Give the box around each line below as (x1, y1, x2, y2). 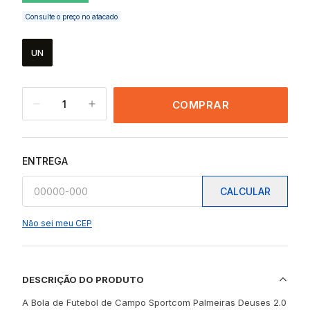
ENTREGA (22, 155, 68, 167)
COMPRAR (172, 98, 230, 111)
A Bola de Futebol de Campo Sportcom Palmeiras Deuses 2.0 (22, 297, 286, 308)
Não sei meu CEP (22, 218, 92, 228)
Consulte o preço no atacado (25, 12, 118, 21)
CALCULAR (219, 185, 271, 197)
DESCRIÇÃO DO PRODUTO (22, 273, 144, 285)
